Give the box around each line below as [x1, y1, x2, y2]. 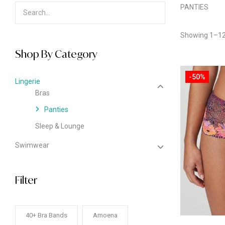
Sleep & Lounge [35, 122, 84, 130]
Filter [15, 174, 37, 186]
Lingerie [15, 77, 40, 85]
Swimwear [15, 141, 49, 149]
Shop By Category [15, 48, 97, 60]
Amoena [93, 211, 118, 219]
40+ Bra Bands [26, 211, 67, 219]
